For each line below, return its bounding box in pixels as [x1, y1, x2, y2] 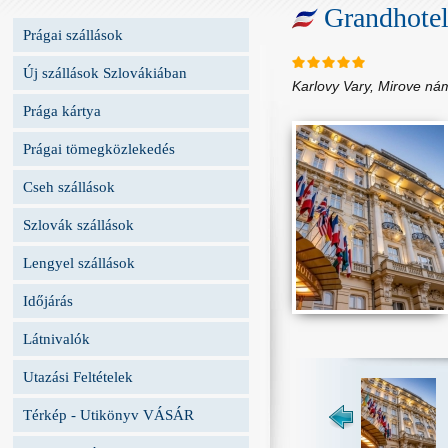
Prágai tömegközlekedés [23, 141, 175, 157]
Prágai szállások [23, 27, 123, 43]
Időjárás [23, 293, 73, 309]
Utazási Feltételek [23, 369, 133, 385]
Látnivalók [23, 331, 90, 347]
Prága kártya [23, 103, 101, 119]
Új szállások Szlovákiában [23, 65, 187, 81]
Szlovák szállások [23, 217, 134, 233]
